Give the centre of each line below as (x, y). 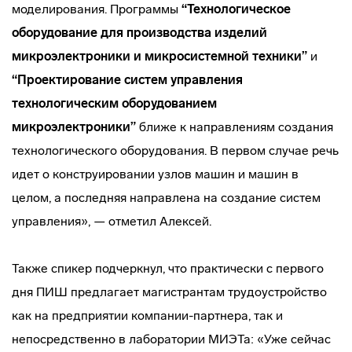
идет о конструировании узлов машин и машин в (155, 174)
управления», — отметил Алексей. (112, 221)
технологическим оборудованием (114, 103)
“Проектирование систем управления (127, 80)
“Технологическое (236, 9)
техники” (280, 56)
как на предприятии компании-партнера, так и (147, 315)
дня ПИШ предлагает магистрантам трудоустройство (169, 292)
